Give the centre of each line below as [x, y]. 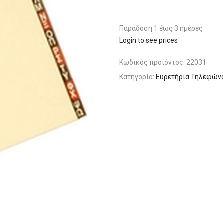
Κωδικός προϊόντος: [153, 62]
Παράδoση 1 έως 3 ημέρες [161, 28]
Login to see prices [149, 40]
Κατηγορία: [138, 77]
